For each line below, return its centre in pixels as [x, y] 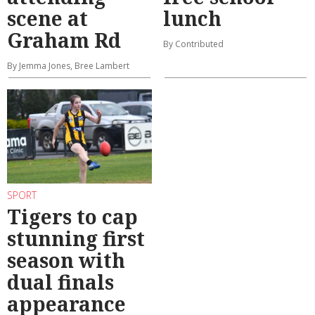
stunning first [76, 239]
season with [66, 261]
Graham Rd [64, 40]
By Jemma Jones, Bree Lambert [68, 65]
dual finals [60, 282]
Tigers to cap [72, 217]
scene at [47, 18]
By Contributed [193, 44]
